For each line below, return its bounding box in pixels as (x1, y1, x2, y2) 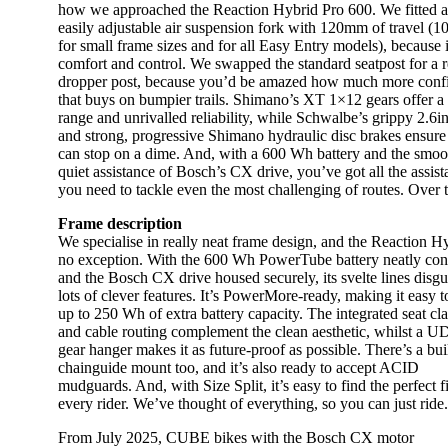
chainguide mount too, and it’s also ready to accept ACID (58, 358, 419, 376)
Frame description (58, 214, 182, 232)
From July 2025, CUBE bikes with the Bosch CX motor (58, 428, 414, 446)
